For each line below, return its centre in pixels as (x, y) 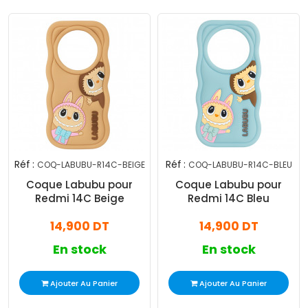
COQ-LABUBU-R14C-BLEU (240, 165)
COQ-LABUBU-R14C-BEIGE (91, 165)
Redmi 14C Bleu (229, 199)
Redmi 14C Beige (79, 199)
